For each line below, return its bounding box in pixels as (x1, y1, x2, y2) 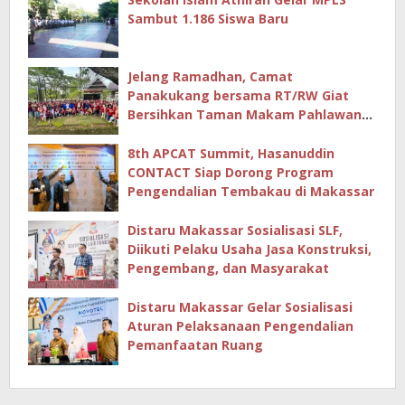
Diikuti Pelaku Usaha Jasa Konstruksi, (127, 240, 372, 259)
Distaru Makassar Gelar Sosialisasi (127, 298, 353, 316)
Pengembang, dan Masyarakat (127, 259, 329, 278)
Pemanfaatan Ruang (127, 336, 263, 354)
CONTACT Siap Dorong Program (127, 164, 334, 182)
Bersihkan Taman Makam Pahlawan (127, 106, 362, 124)
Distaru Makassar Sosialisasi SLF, (127, 221, 343, 240)
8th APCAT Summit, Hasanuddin (127, 145, 334, 163)
